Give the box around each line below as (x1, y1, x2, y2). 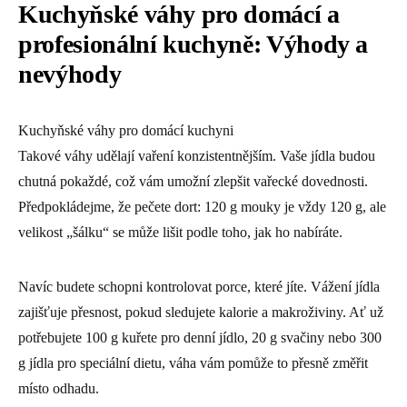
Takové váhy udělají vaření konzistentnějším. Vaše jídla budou (18, 147, 375, 164)
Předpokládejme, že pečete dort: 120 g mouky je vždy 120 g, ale (18, 198, 386, 214)
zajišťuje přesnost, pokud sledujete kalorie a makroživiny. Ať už (18, 303, 383, 320)
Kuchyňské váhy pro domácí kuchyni (18, 122, 233, 138)
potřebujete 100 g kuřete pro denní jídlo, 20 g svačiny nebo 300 (18, 329, 382, 345)
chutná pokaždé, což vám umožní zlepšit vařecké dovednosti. (18, 173, 368, 189)
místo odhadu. (18, 380, 99, 396)
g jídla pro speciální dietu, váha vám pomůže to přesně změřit (18, 354, 368, 371)
